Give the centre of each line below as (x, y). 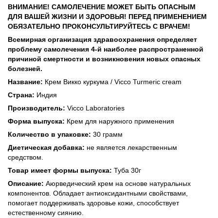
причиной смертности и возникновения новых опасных (104, 59)
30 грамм (107, 134)
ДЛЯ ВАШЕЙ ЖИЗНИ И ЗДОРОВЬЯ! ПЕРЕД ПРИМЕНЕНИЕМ (107, 16)
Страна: (21, 95)
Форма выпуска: (36, 121)
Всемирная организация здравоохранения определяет (102, 39)
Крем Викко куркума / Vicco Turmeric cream (112, 82)
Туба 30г (127, 170)
